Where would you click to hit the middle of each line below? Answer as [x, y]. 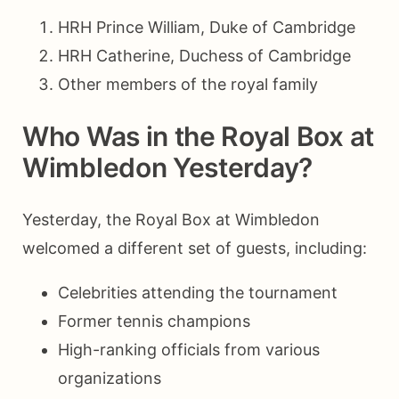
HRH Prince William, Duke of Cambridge [207, 27]
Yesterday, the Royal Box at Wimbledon [171, 219]
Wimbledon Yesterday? [168, 167]
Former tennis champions [154, 321]
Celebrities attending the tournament [198, 292]
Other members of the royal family [188, 84]
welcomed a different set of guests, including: [195, 248]
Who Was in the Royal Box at [198, 136]
